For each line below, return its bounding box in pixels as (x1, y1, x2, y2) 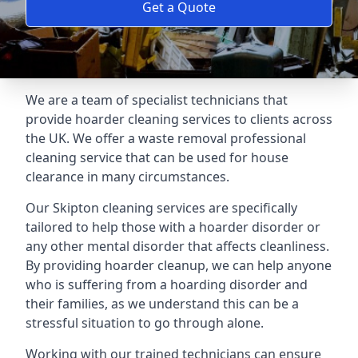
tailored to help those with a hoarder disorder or (26, 218, 320, 236)
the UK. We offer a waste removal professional (26, 129, 306, 147)
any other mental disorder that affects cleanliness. (26, 237, 329, 255)
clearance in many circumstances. (26, 168, 229, 185)
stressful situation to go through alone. (26, 314, 264, 332)
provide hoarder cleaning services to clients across (26, 110, 332, 128)
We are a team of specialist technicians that (26, 91, 288, 109)
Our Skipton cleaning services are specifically (26, 199, 297, 217)
